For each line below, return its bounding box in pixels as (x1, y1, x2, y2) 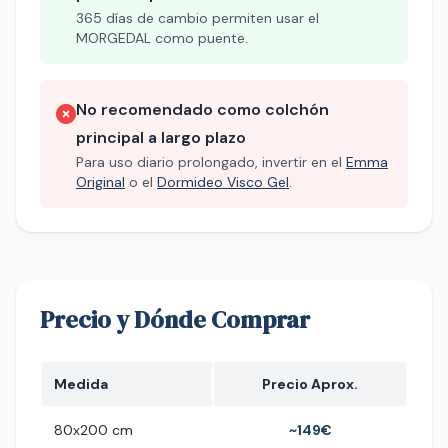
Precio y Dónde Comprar (40, 303, 310, 336)
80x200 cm (54, 421, 133, 439)
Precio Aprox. (262, 375, 358, 393)
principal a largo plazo (76, 127, 246, 148)
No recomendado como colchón (76, 99, 329, 120)
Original (76, 173, 125, 191)
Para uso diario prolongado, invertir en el (76, 153, 346, 171)
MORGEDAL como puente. (76, 29, 248, 47)
